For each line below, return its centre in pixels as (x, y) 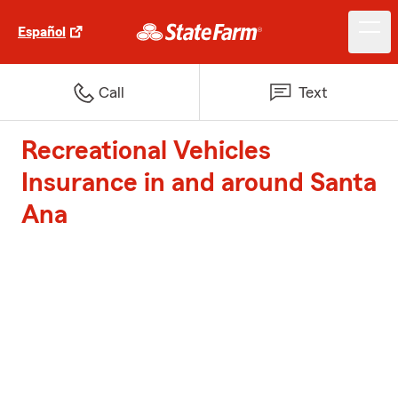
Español (42, 32)
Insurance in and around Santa (199, 183)
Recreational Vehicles (146, 151)
